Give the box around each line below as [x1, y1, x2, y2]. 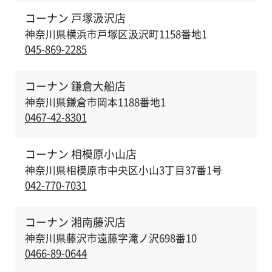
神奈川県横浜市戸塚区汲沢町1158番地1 [24, 26, 207, 41]
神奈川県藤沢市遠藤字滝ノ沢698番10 [24, 230, 197, 245]
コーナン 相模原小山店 [24, 146, 137, 163]
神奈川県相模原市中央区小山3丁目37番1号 [24, 162, 222, 177]
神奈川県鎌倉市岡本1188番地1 [24, 94, 166, 109]
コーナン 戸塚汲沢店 [24, 10, 126, 27]
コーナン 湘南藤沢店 [24, 214, 126, 231]
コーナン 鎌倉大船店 [24, 78, 126, 95]
